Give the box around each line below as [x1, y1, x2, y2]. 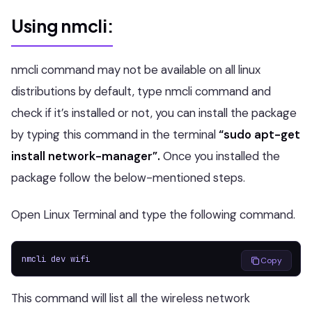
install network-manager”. [11, 148, 160, 164]
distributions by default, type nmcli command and [11, 84, 271, 99]
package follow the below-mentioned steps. [11, 170, 245, 185]
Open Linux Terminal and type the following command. [11, 207, 295, 222]
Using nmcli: [11, 15, 114, 37]
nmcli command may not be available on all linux [11, 62, 260, 77]
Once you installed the [160, 148, 280, 164]
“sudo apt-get [219, 127, 300, 142]
